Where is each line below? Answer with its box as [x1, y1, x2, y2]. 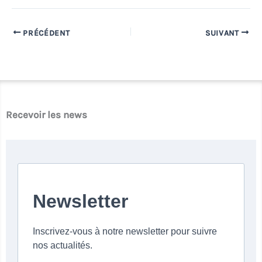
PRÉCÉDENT [20, 28, 70, 37]
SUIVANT [205, 28, 242, 37]
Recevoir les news [6, 108, 87, 120]
